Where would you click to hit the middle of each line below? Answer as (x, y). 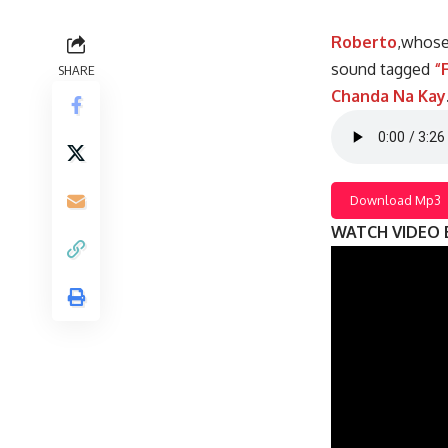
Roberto (364, 42)
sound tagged (380, 69)
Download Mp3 (395, 199)
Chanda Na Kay (388, 96)
